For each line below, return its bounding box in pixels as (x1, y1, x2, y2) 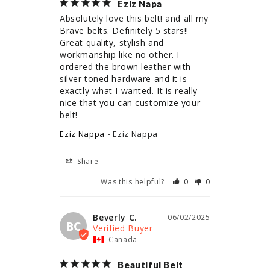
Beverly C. (93, 212, 138, 224)
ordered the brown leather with (60, 61, 192, 73)
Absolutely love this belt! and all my (60, 13, 209, 25)
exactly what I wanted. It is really (60, 85, 198, 97)
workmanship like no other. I (60, 49, 180, 61)
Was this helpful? (101, 177, 167, 187)
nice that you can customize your (60, 97, 201, 109)
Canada (108, 234, 138, 245)
